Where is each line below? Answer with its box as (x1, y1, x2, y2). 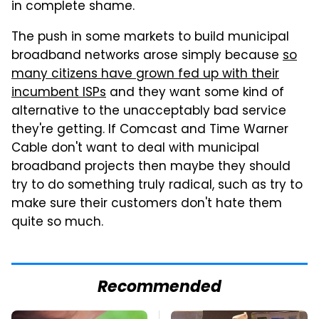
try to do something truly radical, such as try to (11, 175, 303, 196)
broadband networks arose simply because (11, 46, 283, 66)
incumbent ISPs (11, 83, 106, 103)
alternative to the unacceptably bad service (11, 101, 286, 122)
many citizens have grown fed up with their (11, 64, 279, 85)
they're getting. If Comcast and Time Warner (11, 120, 288, 140)
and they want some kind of (106, 83, 284, 103)
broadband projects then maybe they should (11, 157, 291, 177)
